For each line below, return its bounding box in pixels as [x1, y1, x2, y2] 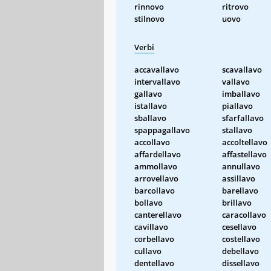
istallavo [134, 100, 167, 111]
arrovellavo [134, 172, 178, 184]
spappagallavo [134, 124, 190, 135]
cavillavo [134, 221, 168, 232]
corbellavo [134, 233, 174, 244]
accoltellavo [222, 136, 267, 148]
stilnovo [134, 13, 165, 24]
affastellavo [222, 148, 267, 160]
